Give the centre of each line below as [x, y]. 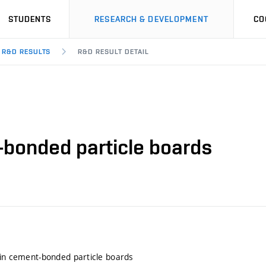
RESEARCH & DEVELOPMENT [151, 19]
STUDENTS [30, 19]
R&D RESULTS [26, 52]
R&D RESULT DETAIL [113, 52]
